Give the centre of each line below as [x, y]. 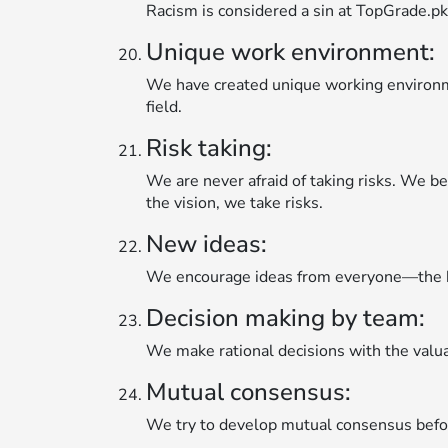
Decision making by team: [285, 317]
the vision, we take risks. [234, 202]
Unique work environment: [290, 51]
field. [164, 106]
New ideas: [206, 243]
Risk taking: [209, 147]
